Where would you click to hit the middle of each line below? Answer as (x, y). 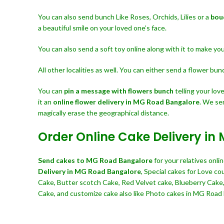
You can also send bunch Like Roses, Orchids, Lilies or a (124, 17)
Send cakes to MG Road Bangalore (96, 160)
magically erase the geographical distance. (103, 113)
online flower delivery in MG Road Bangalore (126, 102)
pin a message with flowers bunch (119, 91)
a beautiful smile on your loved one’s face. (102, 28)
